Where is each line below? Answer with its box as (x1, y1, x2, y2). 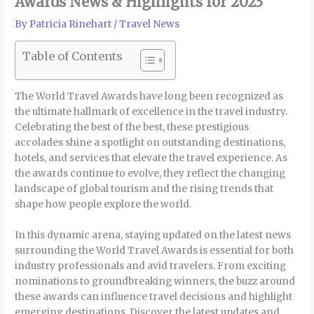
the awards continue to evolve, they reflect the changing (15, 168, 286, 180)
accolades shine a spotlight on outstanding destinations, (15, 137, 286, 149)
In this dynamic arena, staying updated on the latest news (15, 229, 292, 242)
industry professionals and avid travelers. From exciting (15, 260, 287, 273)
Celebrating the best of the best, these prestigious (15, 121, 250, 134)
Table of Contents (22, 48, 123, 63)
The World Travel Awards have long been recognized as (15, 90, 284, 103)
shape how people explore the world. (15, 198, 192, 211)
